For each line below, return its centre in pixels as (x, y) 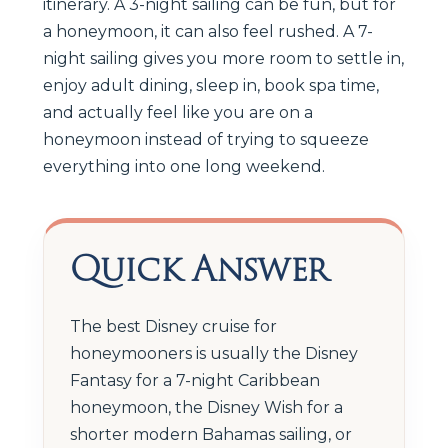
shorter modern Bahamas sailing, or (211, 434)
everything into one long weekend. (184, 166)
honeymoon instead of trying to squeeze (206, 139)
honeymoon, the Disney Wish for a (206, 407)
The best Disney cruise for (173, 326)
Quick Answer (198, 268)
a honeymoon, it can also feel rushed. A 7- (208, 31)
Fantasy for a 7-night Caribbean (195, 380)
